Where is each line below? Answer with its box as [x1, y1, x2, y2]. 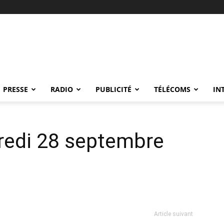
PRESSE [3, 84, 28, 94]
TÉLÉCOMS [154, 84, 190, 94]
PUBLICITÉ [95, 84, 131, 94]
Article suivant [154, 210, 193, 217]
